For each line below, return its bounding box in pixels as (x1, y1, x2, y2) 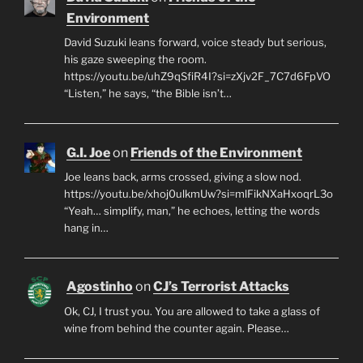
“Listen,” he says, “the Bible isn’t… (63, 87, 232, 100)
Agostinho (66, 279, 133, 295)
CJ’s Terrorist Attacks (153, 279, 289, 295)
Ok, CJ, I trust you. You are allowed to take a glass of (63, 304, 320, 318)
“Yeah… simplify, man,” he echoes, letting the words (63, 203, 320, 217)
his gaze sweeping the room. (63, 53, 207, 66)
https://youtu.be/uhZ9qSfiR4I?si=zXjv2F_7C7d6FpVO (63, 70, 331, 83)
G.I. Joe (66, 144, 110, 160)
